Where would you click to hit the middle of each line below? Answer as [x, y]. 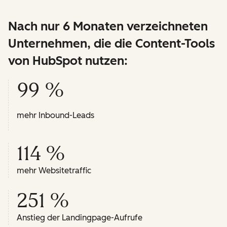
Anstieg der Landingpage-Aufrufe [80, 218]
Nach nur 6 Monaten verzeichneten [108, 26]
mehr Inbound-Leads [55, 116]
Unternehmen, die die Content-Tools [111, 44]
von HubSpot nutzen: [68, 61]
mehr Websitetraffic [54, 171]
